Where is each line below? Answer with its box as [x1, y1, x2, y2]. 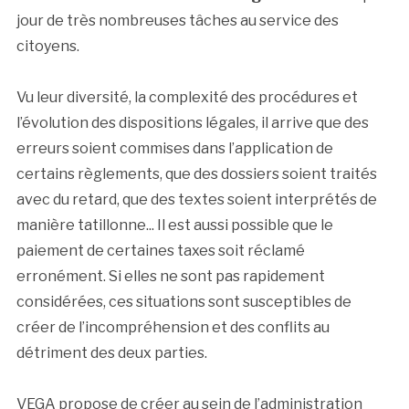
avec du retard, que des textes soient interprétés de [16, 190, 377, 208]
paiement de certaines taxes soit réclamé [16, 241, 305, 259]
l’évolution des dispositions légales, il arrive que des [16, 113, 369, 131]
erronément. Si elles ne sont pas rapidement [16, 267, 325, 285]
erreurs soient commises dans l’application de [16, 139, 333, 157]
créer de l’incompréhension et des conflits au [16, 318, 330, 336]
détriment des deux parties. [16, 343, 207, 362]
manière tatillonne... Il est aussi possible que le [16, 215, 333, 234]
